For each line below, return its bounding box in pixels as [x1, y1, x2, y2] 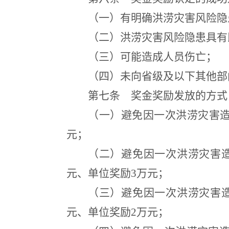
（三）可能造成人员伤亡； [88, 51, 217, 63]
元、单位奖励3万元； [66, 167, 169, 179]
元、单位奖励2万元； [66, 206, 169, 218]
